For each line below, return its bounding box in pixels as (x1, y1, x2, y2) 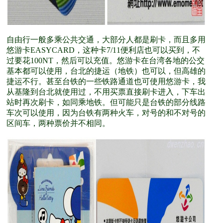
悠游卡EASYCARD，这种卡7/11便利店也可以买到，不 (6, 46, 200, 54)
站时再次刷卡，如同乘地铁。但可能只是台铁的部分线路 (6, 98, 206, 107)
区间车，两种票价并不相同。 (6, 119, 110, 127)
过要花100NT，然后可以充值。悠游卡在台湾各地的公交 (6, 56, 205, 65)
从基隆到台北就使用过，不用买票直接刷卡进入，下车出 (6, 88, 206, 96)
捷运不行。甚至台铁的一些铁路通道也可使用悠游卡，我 (6, 77, 206, 86)
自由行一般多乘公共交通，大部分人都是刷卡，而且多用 (6, 35, 206, 44)
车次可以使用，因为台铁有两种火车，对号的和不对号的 (6, 109, 206, 117)
